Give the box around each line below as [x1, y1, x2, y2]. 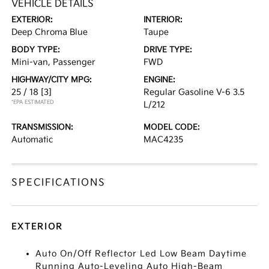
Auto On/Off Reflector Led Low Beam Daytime [35, 249, 247, 259]
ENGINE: [144, 75, 175, 85]
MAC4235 [144, 134, 183, 145]
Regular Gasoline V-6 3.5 [144, 87, 244, 97]
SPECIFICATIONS [11, 177, 106, 189]
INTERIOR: [144, 15, 183, 25]
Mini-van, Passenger [11, 57, 96, 67]
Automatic [11, 134, 53, 145]
